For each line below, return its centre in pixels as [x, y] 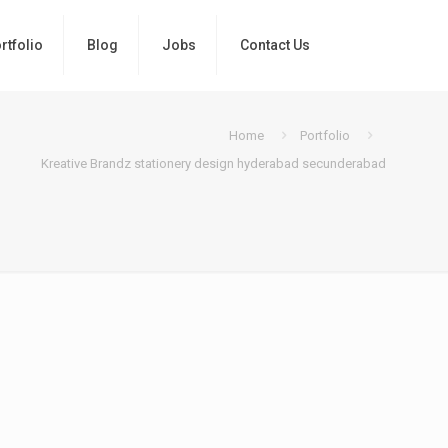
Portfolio [325, 135]
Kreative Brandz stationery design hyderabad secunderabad [213, 163]
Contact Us [274, 45]
